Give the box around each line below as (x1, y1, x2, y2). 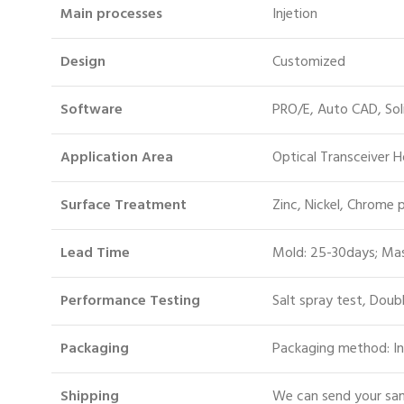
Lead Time (60, 241, 130, 265)
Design (60, 50, 106, 74)
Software (60, 97, 123, 122)
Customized (272, 50, 345, 74)
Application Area (60, 145, 173, 170)
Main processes (60, 2, 162, 26)
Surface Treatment (60, 193, 187, 217)
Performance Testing (60, 289, 200, 313)
